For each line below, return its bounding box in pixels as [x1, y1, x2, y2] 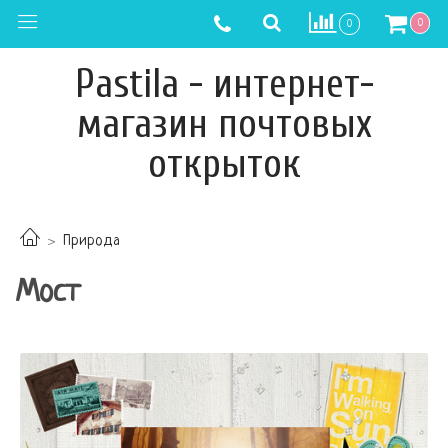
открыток [147, 141, 301, 187]
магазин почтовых [76, 101, 372, 147]
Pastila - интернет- [74, 61, 374, 107]
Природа [63, 233, 120, 251]
